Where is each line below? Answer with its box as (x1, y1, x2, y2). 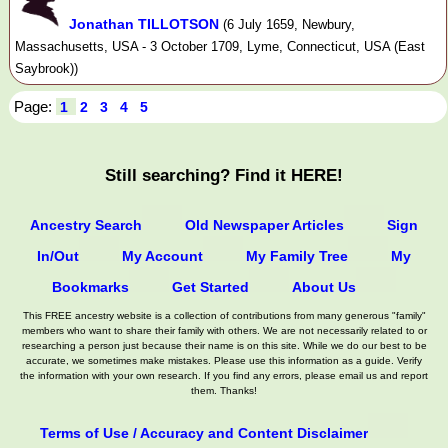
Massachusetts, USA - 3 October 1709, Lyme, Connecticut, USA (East (15, 38, 425, 54)
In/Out (37, 247, 79, 264)
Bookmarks (52, 278, 129, 295)
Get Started (172, 278, 249, 295)
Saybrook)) (15, 60, 78, 76)
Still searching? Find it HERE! (105, 165, 343, 185)
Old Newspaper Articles (185, 216, 344, 233)
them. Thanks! (191, 384, 257, 396)
